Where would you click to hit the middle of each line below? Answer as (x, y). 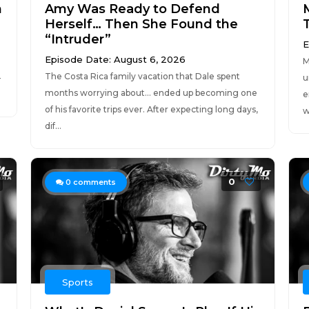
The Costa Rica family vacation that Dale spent (142, 76)
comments (93, 182)
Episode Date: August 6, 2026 (115, 59)
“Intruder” (78, 39)
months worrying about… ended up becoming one (151, 93)
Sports (77, 282)
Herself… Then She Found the (141, 24)
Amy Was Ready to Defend (132, 9)
